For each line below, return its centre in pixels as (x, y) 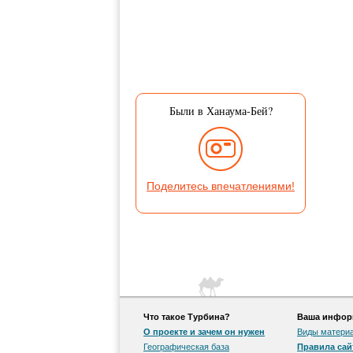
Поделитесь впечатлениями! (221, 186)
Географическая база (186, 347)
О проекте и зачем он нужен (204, 332)
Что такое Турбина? (187, 317)
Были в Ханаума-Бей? (221, 111)
